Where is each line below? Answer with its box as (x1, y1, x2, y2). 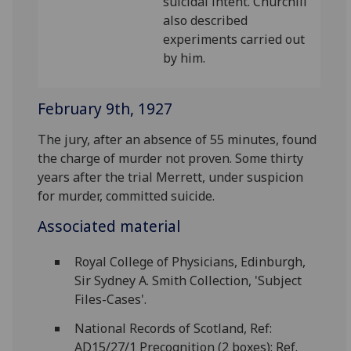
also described (163, 12, 248, 29)
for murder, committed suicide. (38, 187, 215, 204)
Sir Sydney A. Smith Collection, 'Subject (74, 272, 302, 290)
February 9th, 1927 (38, 98, 173, 119)
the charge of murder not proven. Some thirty (38, 150, 304, 167)
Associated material (38, 215, 181, 237)
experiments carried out (163, 31, 306, 48)
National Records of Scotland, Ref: (74, 320, 272, 338)
